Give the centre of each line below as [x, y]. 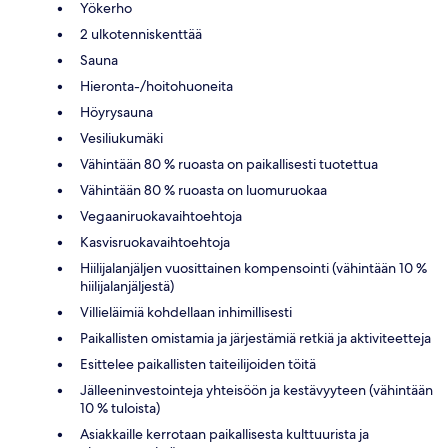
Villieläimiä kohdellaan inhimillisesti [186, 311]
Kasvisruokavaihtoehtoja [155, 241]
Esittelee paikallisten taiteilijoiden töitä [198, 363]
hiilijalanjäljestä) [127, 285]
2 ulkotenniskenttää [141, 33]
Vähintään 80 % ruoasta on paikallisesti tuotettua [229, 163]
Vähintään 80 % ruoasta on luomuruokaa [203, 189]
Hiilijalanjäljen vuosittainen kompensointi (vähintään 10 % [253, 267]
